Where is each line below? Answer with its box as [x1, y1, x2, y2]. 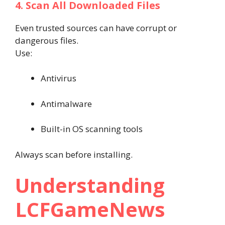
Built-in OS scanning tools [41, 123, 143, 135]
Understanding [15, 171, 165, 199]
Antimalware [41, 97, 92, 109]
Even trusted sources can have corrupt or [15, 22, 177, 34]
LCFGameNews [15, 195, 165, 223]
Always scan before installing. [15, 148, 133, 160]
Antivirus [41, 72, 76, 84]
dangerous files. [15, 34, 78, 46]
